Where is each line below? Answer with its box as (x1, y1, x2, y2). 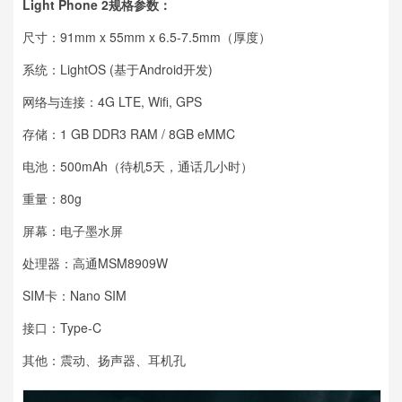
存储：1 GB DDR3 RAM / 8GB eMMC (22, 124, 235, 143)
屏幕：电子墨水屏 (22, 221, 123, 240)
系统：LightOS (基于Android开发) (22, 59, 213, 78)
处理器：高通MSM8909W (22, 253, 168, 272)
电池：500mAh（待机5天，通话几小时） (22, 156, 253, 175)
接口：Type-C (22, 318, 101, 336)
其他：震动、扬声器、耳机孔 (22, 350, 186, 369)
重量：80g (22, 188, 82, 207)
